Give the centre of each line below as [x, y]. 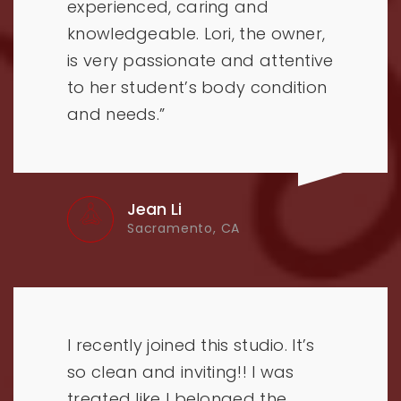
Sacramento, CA [184, 228]
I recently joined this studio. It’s [191, 345]
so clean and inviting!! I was [181, 371]
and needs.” [116, 114]
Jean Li [154, 209]
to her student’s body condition [197, 87]
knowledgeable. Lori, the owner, [196, 33]
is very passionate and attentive [200, 60]
